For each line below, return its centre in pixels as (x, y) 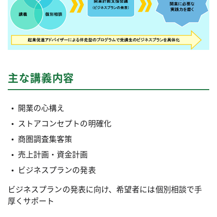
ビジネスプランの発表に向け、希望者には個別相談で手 (105, 189)
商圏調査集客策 (45, 138)
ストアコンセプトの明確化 (64, 123)
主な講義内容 (41, 77)
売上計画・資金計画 (53, 154)
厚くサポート (31, 200)
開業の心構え (41, 107)
